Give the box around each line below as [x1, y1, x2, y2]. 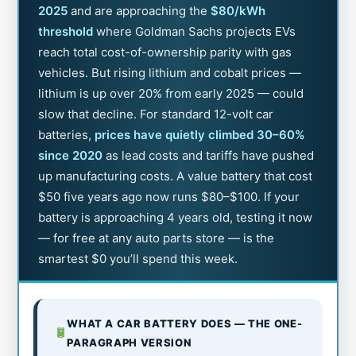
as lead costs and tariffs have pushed [103, 147, 315, 163]
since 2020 [38, 147, 103, 163]
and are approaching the [68, 2, 211, 18]
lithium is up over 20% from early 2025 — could [38, 85, 304, 101]
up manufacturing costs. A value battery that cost [38, 168, 313, 184]
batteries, [38, 126, 95, 142]
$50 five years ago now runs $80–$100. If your [38, 188, 300, 204]
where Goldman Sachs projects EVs [93, 23, 296, 39]
